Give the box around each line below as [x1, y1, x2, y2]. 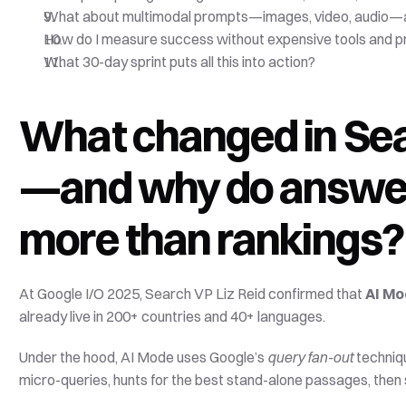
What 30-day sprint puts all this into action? [43, 53, 316, 71]
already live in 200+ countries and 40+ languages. [19, 307, 329, 325]
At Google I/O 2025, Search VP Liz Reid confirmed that [19, 285, 366, 303]
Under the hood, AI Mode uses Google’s [19, 348, 268, 366]
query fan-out [267, 348, 354, 366]
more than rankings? [19, 212, 403, 266]
